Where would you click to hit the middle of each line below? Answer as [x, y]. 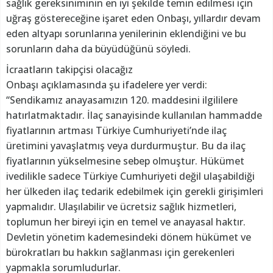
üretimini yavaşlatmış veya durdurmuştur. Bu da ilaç [126, 145]
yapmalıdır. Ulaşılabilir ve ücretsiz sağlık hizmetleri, [121, 206]
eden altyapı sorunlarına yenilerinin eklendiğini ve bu [126, 33]
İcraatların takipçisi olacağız [69, 69]
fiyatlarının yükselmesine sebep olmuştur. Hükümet [125, 161]
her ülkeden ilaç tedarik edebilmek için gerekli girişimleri [135, 191]
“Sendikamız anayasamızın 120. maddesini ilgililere [122, 100]
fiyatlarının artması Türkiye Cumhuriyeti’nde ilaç [116, 130]
